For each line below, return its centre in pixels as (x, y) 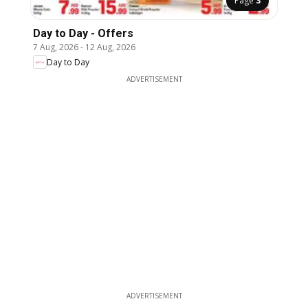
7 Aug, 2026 (56, 47)
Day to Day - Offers (83, 34)
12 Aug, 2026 (110, 47)
